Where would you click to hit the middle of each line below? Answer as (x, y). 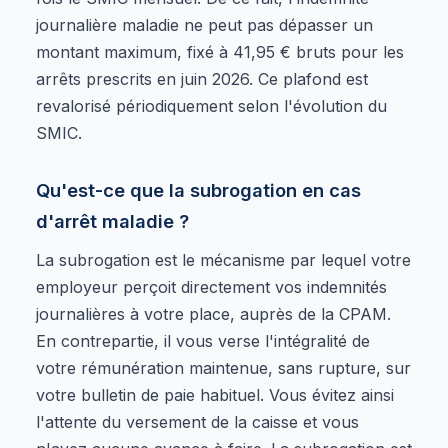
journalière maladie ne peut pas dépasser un (204, 24)
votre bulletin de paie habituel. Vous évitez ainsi (215, 394)
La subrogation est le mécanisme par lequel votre (223, 259)
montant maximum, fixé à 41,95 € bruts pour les (220, 51)
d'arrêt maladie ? (112, 220)
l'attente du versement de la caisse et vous (197, 421)
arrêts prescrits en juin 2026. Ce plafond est (202, 78)
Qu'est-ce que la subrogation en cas (198, 189)
